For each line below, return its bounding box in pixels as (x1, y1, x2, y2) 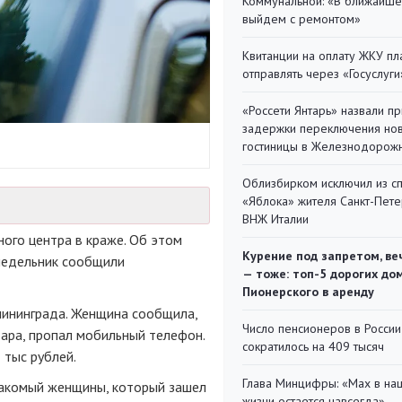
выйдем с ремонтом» (242, 11, 361, 27)
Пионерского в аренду (242, 284, 374, 300)
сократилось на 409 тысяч (242, 338, 384, 354)
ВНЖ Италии (242, 211, 309, 227)
